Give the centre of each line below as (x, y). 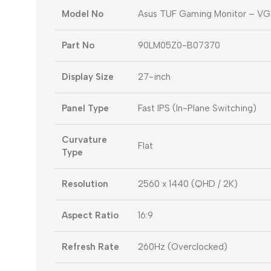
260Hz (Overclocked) (183, 247)
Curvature (84, 140)
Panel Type (85, 109)
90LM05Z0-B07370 (179, 46)
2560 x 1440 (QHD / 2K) (188, 184)
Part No (78, 46)
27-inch (154, 77)
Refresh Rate (90, 247)
